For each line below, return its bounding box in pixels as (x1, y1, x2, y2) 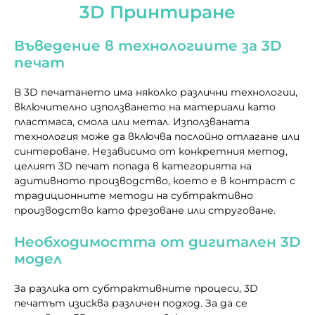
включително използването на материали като (14, 101, 276, 112)
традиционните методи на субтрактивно (14, 189, 253, 201)
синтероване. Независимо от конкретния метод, (14, 145, 288, 157)
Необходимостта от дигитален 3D (14, 233, 301, 250)
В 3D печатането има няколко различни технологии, (14, 86, 297, 98)
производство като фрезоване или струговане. (14, 204, 276, 216)
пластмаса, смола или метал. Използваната (14, 115, 250, 127)
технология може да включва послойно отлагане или (14, 130, 300, 142)
